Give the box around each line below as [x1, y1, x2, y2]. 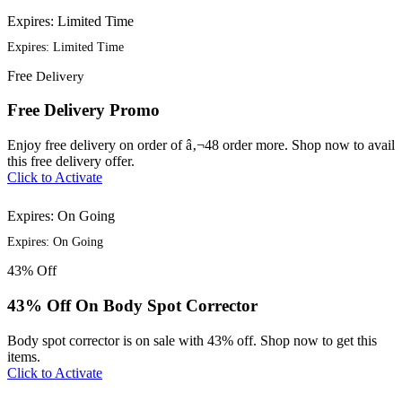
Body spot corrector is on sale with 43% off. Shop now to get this [7, 332, 377, 348]
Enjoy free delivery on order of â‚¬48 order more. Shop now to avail [7, 137, 395, 153]
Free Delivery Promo [7, 100, 160, 120]
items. [7, 348, 40, 364]
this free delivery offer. [7, 153, 135, 170]
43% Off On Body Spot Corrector [7, 295, 258, 315]
